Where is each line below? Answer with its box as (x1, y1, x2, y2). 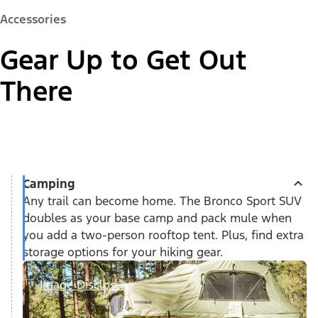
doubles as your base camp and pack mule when (22, 209, 292, 226)
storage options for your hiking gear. (22, 243, 223, 260)
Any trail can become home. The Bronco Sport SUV (22, 192, 302, 209)
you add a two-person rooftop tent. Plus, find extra (22, 226, 304, 243)
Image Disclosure (39, 276, 133, 292)
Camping (22, 175, 75, 192)
